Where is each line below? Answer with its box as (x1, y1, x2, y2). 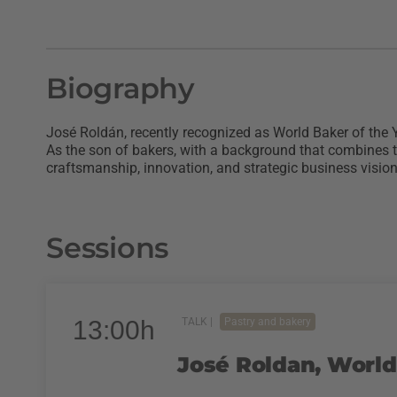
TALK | (182, 315, 215, 328)
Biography (46, 70, 195, 105)
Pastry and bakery (224, 315, 311, 328)
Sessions (46, 230, 168, 265)
